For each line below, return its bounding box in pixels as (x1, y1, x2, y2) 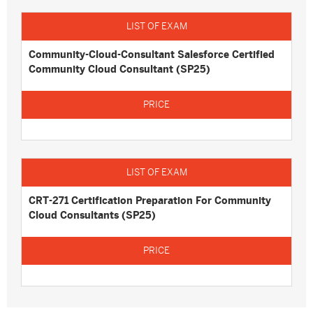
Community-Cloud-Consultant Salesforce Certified (29, 49, 275, 60)
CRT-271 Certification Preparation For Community (29, 195, 271, 206)
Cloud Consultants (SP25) (29, 210, 156, 221)
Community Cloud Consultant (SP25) (29, 64, 210, 75)
